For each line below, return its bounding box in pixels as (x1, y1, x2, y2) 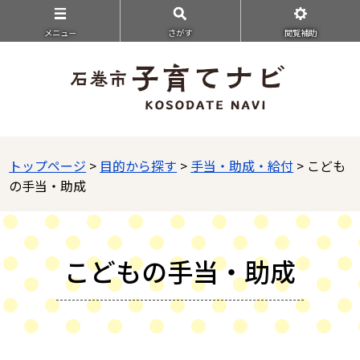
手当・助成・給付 (190, 156, 294, 175)
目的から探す (100, 156, 178, 175)
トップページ (9, 156, 87, 175)
